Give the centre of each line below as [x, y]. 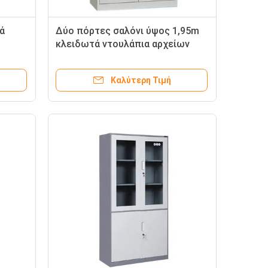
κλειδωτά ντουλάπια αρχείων [123, 44]
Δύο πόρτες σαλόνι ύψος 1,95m [127, 31]
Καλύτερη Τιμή [141, 80]
